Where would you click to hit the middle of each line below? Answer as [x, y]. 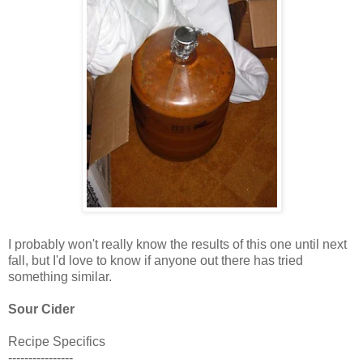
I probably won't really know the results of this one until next [177, 244]
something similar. [60, 276]
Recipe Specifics [57, 341]
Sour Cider [41, 309]
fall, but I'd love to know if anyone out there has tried [156, 260]
